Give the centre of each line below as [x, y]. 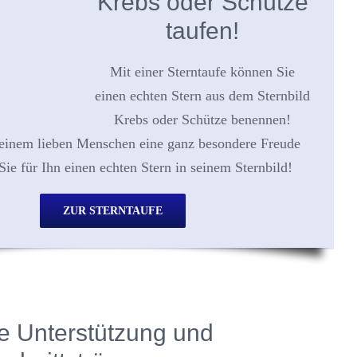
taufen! [202, 31]
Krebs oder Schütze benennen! [202, 120]
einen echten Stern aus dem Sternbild [202, 96]
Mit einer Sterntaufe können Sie [202, 72]
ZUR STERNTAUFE [113, 211]
